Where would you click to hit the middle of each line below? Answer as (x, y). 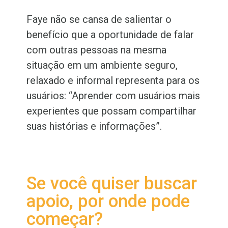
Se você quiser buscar (112, 184)
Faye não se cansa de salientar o (99, 20)
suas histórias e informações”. (96, 126)
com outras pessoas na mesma (97, 50)
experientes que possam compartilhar (112, 111)
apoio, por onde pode (108, 202)
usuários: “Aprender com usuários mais (113, 96)
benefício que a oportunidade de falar (110, 35)
